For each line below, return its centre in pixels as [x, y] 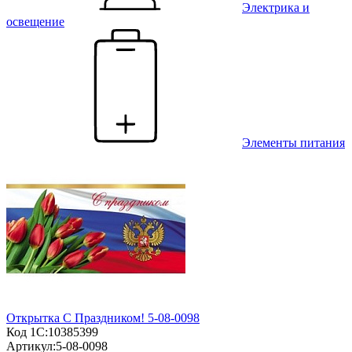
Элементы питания [293, 143]
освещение [35, 22]
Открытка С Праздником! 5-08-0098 [103, 318]
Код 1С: [27, 332]
